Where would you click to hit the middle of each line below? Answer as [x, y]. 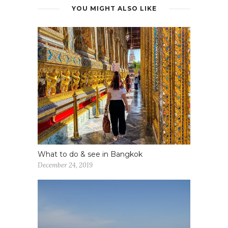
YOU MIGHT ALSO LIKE [114, 9]
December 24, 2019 [65, 165]
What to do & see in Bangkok [90, 154]
